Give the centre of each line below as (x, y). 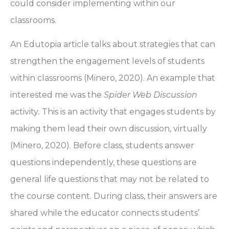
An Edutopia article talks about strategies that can (113, 44)
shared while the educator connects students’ (105, 213)
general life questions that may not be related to (110, 179)
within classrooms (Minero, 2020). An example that (113, 78)
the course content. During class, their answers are (114, 196)
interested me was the (57, 95)
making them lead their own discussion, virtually (109, 128)
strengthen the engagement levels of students (107, 61)
